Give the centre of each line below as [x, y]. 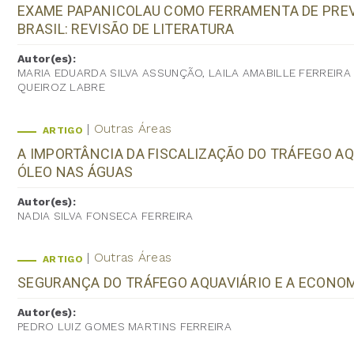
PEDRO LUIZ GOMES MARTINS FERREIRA [124, 326]
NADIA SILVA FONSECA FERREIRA [105, 215]
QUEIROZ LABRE [61, 87]
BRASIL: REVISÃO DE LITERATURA [126, 28]
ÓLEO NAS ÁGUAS [75, 171]
